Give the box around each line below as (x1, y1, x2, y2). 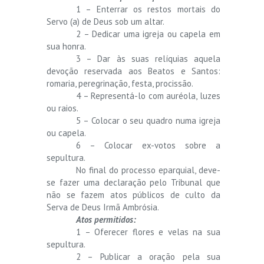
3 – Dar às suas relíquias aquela (76, 52, 220, 64)
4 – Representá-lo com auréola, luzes (76, 90, 220, 101)
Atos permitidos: (76, 213, 136, 225)
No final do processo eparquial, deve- (76, 164, 220, 176)
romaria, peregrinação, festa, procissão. (47, 77, 193, 89)
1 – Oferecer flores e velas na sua (76, 226, 220, 237)
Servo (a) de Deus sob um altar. (47, 15, 164, 27)
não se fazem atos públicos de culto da (47, 189, 220, 200)
